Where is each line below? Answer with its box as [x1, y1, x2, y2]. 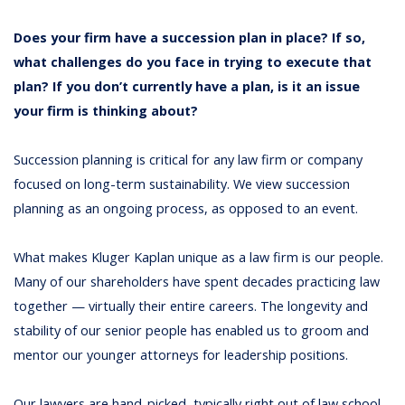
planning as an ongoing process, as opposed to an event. [14, 199, 359, 217]
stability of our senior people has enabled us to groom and [14, 321, 370, 339]
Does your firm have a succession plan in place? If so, [14, 28, 366, 46]
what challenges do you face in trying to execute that [14, 52, 372, 71]
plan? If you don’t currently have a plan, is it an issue [14, 77, 361, 95]
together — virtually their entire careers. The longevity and [14, 297, 369, 315]
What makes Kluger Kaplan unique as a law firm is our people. [14, 248, 384, 266]
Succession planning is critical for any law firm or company [14, 150, 363, 168]
